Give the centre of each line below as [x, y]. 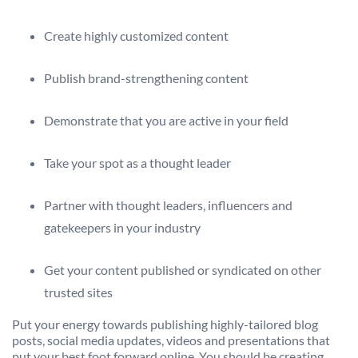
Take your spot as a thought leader [137, 162]
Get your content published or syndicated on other [183, 269]
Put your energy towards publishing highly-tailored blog [165, 324]
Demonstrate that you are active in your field [166, 120]
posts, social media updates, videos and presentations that [171, 340]
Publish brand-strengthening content [146, 78]
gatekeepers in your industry [122, 227]
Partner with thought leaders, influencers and [168, 205]
